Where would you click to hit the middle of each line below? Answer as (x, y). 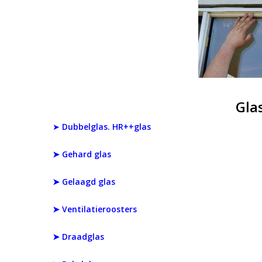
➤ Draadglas (79, 237)
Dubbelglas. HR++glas (107, 127)
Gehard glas (87, 154)
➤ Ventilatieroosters (95, 209)
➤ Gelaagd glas (84, 182)
